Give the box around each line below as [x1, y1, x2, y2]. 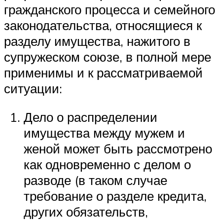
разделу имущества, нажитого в [4, 33, 190, 49]
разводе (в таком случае [24, 172, 167, 188]
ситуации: [4, 80, 62, 97]
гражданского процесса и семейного [4, 1, 215, 18]
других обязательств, [24, 203, 148, 220]
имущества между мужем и [24, 124, 185, 141]
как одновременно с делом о [24, 156, 191, 172]
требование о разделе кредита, [24, 187, 207, 204]
